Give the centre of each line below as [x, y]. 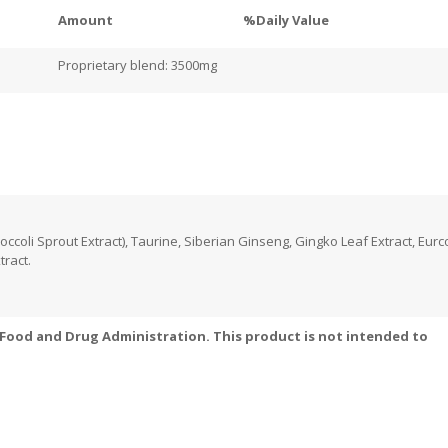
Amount [85, 20]
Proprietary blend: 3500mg [137, 65]
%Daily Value [285, 20]
